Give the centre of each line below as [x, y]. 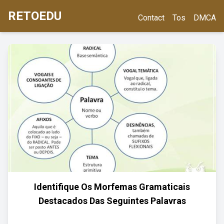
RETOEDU [35, 16]
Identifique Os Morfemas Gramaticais [112, 187]
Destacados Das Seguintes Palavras [112, 201]
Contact [151, 18]
